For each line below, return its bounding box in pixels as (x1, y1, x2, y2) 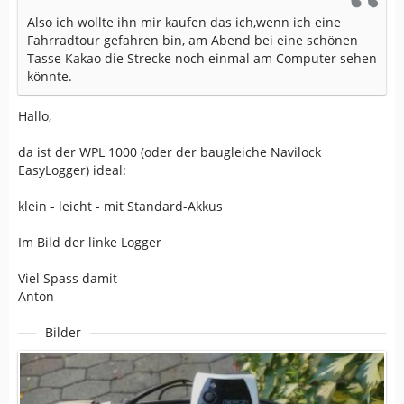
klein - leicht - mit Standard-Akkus (18, 197, 223, 215)
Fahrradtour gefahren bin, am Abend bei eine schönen (27, 32, 358, 49)
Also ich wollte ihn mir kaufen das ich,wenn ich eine (27, 14, 341, 31)
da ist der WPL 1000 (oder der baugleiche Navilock (18, 143, 321, 161)
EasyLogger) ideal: (18, 161, 126, 179)
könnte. (27, 68, 72, 85)
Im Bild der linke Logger (18, 234, 161, 251)
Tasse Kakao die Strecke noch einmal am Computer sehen (27, 50, 377, 67)
